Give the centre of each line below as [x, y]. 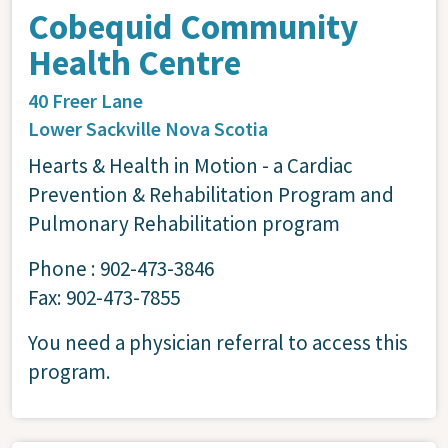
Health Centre [134, 62]
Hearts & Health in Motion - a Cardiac [190, 165]
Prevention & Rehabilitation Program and [211, 194]
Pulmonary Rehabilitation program [184, 223]
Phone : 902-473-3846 [121, 268]
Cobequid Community [193, 26]
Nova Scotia [216, 128]
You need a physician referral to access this [218, 342]
